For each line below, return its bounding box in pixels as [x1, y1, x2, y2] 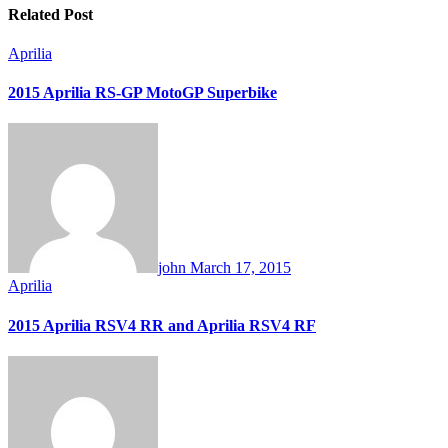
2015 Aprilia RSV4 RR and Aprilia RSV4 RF [8, 316, 316, 334]
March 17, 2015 [190, 259, 291, 277]
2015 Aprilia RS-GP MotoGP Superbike [8, 84, 277, 102]
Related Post [8, 5, 93, 23]
